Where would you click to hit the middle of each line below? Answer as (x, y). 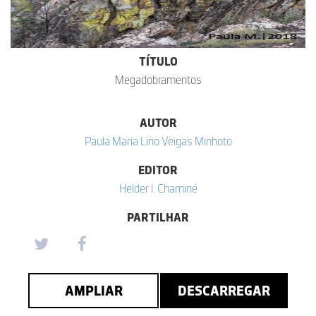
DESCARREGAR (224, 291)
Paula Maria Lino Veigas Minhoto (158, 141)
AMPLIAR (93, 291)
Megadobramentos (158, 80)
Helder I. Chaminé (158, 188)
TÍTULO (158, 61)
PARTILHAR (158, 217)
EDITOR (158, 170)
